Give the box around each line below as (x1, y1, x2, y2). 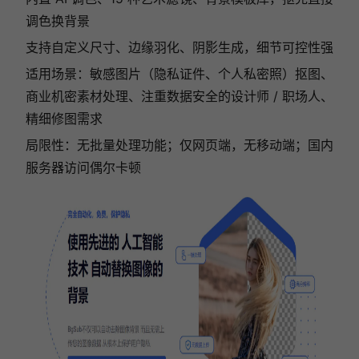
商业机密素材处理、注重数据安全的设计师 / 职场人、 (25, 87, 334, 104)
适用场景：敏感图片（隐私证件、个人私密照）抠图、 (25, 65, 334, 82)
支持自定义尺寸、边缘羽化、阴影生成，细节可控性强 (25, 38, 333, 55)
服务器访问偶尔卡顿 (25, 159, 141, 175)
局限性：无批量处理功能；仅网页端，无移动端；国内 (25, 136, 334, 153)
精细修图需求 (25, 110, 103, 127)
